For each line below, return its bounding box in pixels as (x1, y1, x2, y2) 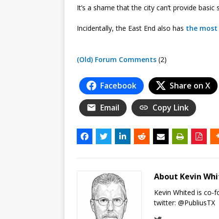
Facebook (100, 80, 136, 91)
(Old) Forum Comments (77, 54, 156, 64)
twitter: (154, 197, 178, 207)
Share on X (170, 80, 210, 91)
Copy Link (153, 102, 189, 113)
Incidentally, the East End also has (77, 23, 186, 33)
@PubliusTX (178, 197, 215, 207)
